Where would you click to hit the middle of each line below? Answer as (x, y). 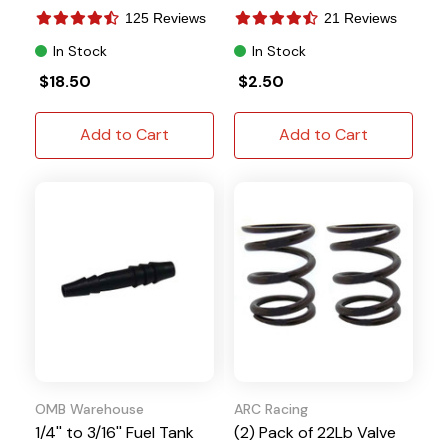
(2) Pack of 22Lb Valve (315, 432)
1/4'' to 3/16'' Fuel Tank (114, 432)
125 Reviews (165, 17)
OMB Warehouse (89, 408)
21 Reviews (360, 17)
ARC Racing (271, 408)
